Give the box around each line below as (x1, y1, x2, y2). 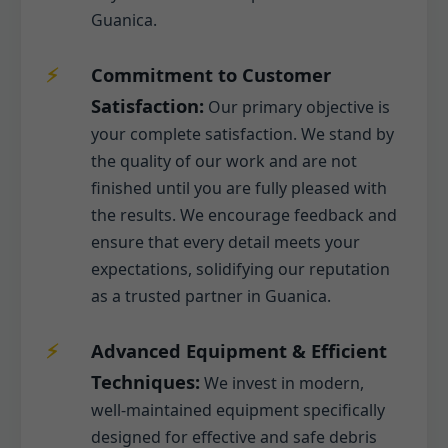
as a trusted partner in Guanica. (91, 284, 331, 307)
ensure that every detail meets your (91, 230, 360, 253)
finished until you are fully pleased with (91, 176, 387, 199)
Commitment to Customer (91, 61, 331, 87)
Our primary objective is (204, 95, 390, 118)
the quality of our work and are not (91, 149, 357, 172)
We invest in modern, (200, 371, 364, 394)
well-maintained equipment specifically (91, 398, 385, 421)
